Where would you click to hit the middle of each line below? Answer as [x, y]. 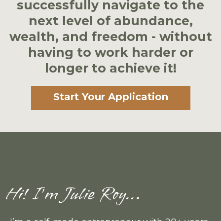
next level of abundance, [110, 21]
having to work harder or [110, 52]
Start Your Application [110, 97]
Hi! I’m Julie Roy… [77, 194]
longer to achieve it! [110, 68]
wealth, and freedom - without [110, 37]
